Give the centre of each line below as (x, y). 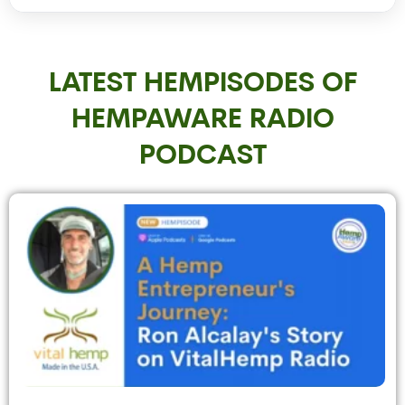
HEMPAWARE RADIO (202, 121)
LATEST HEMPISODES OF (202, 85)
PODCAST (202, 157)
